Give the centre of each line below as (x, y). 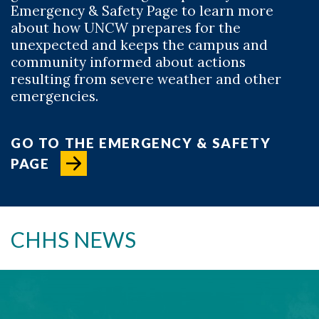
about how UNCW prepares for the (126, 28)
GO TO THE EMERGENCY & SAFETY (141, 143)
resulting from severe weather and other (146, 79)
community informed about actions (128, 62)
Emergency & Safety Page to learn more (142, 11)
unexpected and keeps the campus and (139, 45)
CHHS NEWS (73, 239)
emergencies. (54, 96)
